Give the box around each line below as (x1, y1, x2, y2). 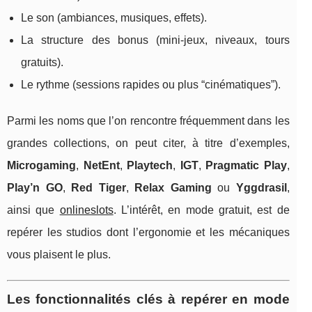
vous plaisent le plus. (7, 248, 111, 260)
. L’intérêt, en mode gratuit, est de (113, 203, 290, 216)
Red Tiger (71, 181, 126, 194)
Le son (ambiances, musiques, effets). (21, 11, 207, 24)
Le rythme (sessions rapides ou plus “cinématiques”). (21, 78, 281, 91)
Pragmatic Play (205, 159, 287, 171)
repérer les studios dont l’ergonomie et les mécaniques (7, 226, 290, 238)
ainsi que (7, 203, 60, 216)
